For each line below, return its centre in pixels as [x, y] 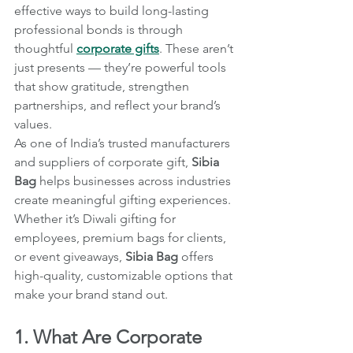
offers [197, 256]
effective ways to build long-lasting [113, 10]
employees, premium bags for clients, [122, 237]
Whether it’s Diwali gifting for [97, 218]
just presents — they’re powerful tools [122, 67]
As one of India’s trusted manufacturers [124, 143]
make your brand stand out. [91, 294]
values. [33, 124]
